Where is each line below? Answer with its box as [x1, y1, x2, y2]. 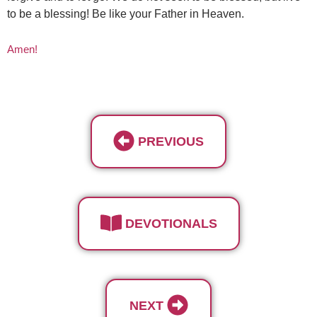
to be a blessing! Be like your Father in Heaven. [7, 8, 244, 21]
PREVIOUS [138, 134, 204, 149]
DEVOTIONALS [125, 216, 217, 231]
